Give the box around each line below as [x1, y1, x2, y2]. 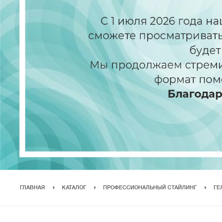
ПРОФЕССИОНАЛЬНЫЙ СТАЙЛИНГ [103, 185, 197, 190]
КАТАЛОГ [62, 185, 86, 190]
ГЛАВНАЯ [20, 185, 45, 190]
